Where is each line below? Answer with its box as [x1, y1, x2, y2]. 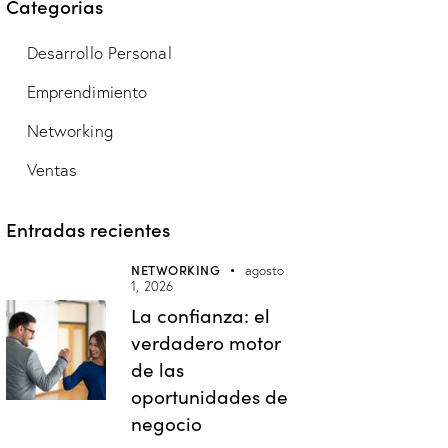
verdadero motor [131, 329, 282, 356]
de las [131, 356, 185, 383]
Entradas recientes [6, 215, 171, 243]
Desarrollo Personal [26, 42, 172, 64]
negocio [131, 410, 203, 437]
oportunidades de [131, 383, 289, 410]
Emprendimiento [26, 81, 148, 103]
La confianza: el [131, 302, 271, 329]
